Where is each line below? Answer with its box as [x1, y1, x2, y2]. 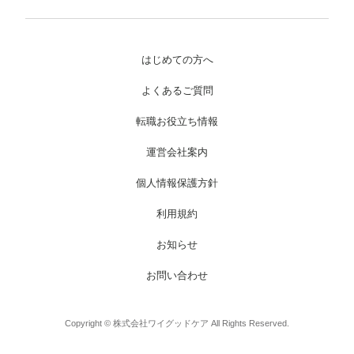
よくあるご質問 [141, 84, 213, 96]
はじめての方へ [141, 53, 213, 66]
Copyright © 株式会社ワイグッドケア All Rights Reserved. [65, 318, 289, 328]
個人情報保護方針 [136, 176, 218, 189]
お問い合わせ [146, 269, 208, 281]
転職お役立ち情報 [136, 115, 218, 127]
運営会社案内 [146, 145, 208, 158]
